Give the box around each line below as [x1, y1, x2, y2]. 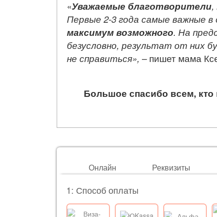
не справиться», [67, 52, 142, 64]
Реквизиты [152, 162, 190, 173]
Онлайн [88, 162, 116, 173]
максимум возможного [67, 26, 173, 39]
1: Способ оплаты [66, 184, 139, 196]
